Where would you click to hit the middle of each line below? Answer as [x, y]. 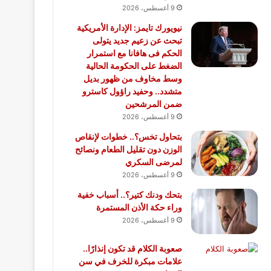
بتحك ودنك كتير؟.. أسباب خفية [130, 195]
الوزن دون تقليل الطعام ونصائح [129, 149]
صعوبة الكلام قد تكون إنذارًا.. [132, 249]
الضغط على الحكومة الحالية [134, 66]
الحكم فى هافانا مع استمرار [135, 53]
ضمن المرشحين [154, 104]
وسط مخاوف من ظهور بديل [133, 79]
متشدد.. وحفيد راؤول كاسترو [132, 91]
